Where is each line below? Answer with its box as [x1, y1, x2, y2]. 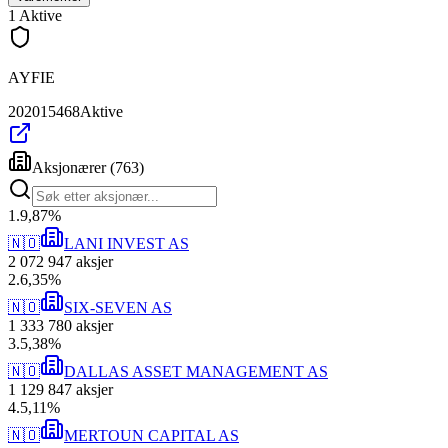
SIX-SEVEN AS [64, 299, 172, 317]
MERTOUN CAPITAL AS [64, 427, 239, 445]
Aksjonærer [32, 159, 106, 177]
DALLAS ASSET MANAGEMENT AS [64, 363, 328, 381]
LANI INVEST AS [64, 235, 189, 253]
